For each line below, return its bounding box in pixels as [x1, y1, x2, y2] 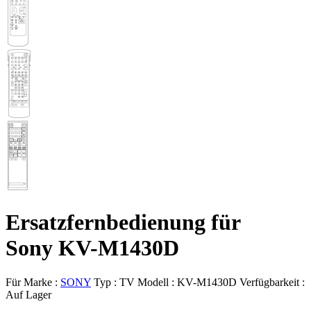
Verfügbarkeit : [239, 276, 305, 288]
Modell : [137, 276, 177, 288]
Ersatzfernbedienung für [6, 210, 241, 235]
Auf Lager [6, 288, 51, 301]
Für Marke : [6, 276, 60, 288]
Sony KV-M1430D [6, 235, 179, 261]
